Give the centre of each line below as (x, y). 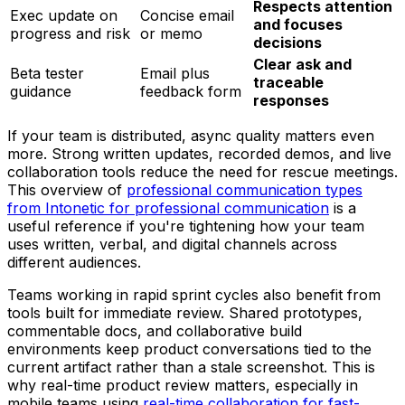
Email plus (175, 74)
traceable (288, 83)
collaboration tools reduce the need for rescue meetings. (202, 172)
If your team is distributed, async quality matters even (191, 136)
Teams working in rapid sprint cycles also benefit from (194, 295)
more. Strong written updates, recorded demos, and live (199, 154)
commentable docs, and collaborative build (155, 331)
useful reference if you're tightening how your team (186, 226)
